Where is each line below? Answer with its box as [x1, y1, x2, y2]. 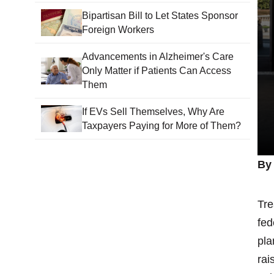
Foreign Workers [81, 24, 154, 35]
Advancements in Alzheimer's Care [81, 51, 234, 62]
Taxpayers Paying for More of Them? [81, 120, 241, 131]
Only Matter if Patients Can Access [81, 65, 231, 76]
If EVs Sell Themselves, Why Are [81, 106, 224, 117]
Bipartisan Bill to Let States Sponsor [81, 10, 238, 21]
